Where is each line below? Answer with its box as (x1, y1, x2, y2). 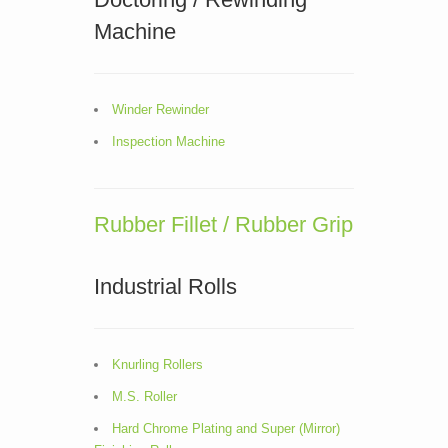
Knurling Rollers (112, 357, 203, 372)
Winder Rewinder (112, 102, 209, 117)
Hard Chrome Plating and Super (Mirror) (112, 421, 340, 436)
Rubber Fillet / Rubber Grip (94, 212, 353, 237)
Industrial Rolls (94, 274, 237, 299)
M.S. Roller (112, 389, 177, 404)
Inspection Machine (112, 134, 225, 149)
